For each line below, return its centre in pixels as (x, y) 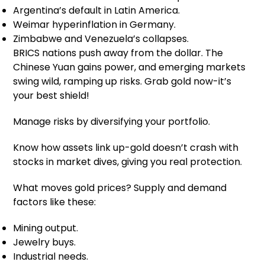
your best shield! (51, 96)
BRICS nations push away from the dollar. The (118, 53)
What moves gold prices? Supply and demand (120, 188)
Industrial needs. (51, 257)
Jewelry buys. (45, 243)
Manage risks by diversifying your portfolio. (112, 122)
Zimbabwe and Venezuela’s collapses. (101, 39)
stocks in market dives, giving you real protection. (128, 162)
